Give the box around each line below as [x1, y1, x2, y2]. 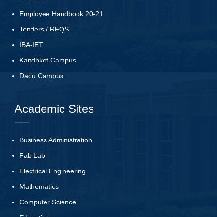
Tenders [19, 25, 44, 33]
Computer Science [19, 198, 76, 206]
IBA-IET [19, 40, 43, 48]
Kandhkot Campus [19, 56, 76, 64]
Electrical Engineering [19, 167, 86, 175]
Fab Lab [19, 151, 45, 159]
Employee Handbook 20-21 [19, 9, 103, 17]
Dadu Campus [19, 71, 63, 79]
